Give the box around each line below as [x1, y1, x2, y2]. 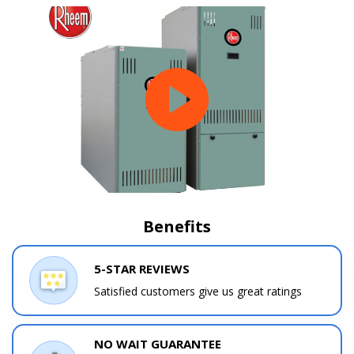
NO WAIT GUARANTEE [94, 335, 222, 352]
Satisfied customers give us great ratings [94, 283, 303, 299]
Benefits [143, 215, 211, 237]
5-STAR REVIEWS [94, 260, 190, 277]
